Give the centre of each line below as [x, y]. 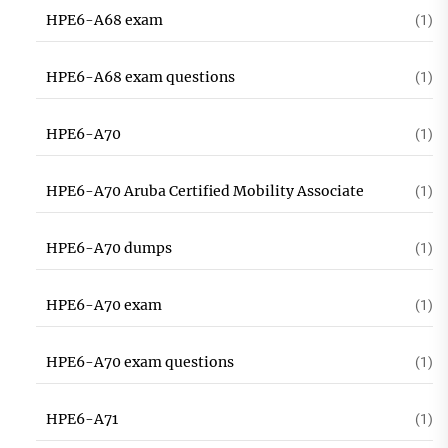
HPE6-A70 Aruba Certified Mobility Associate [204, 191]
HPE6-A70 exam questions [139, 362]
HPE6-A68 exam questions [140, 77]
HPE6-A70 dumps [108, 248]
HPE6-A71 [81, 419]
